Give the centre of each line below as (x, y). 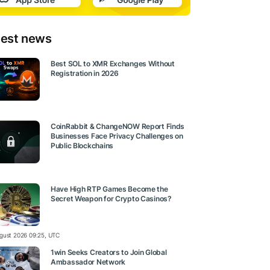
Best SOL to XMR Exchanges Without (113, 64)
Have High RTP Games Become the (109, 189)
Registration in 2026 (85, 74)
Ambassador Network (88, 262)
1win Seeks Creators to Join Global (109, 252)
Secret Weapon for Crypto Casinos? (111, 199)
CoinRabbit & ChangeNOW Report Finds (118, 127)
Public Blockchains (82, 146)
